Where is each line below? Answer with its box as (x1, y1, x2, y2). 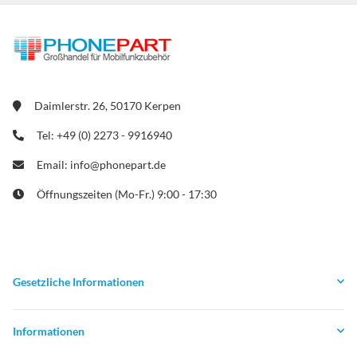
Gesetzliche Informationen (13, 274, 144, 288)
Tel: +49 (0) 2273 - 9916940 (37, 127, 172, 142)
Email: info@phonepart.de (37, 157, 166, 171)
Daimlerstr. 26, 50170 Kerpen (34, 98, 181, 112)
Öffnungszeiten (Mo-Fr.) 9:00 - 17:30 (37, 186, 217, 201)
